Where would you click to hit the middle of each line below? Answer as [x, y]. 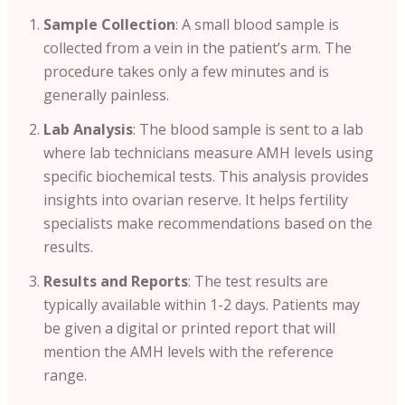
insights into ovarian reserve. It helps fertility [196, 199]
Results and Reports [116, 281]
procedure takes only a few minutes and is [186, 71]
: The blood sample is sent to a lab [248, 129]
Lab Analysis [88, 129]
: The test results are [258, 281]
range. [65, 375]
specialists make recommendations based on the [208, 223]
